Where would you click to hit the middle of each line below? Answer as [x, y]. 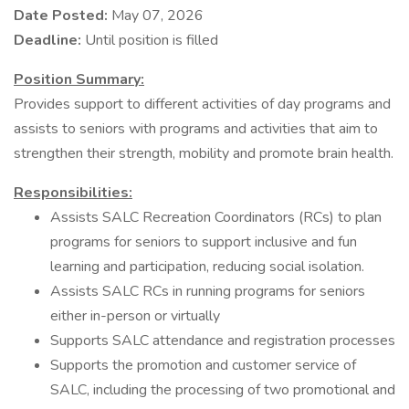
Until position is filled [152, 40]
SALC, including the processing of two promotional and [223, 390]
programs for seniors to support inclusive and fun [204, 242]
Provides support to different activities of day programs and [202, 104]
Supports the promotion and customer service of [203, 365]
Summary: [110, 79]
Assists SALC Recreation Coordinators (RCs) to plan [216, 217]
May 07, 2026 [157, 16]
